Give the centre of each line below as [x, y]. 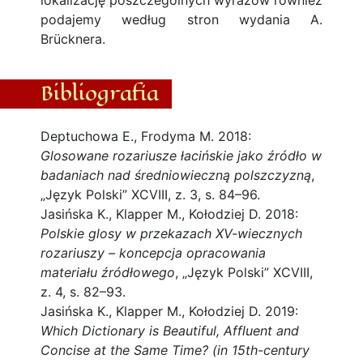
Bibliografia [100, 93]
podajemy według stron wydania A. [181, 19]
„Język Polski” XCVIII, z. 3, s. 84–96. [150, 194]
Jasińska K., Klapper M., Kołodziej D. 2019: [169, 311]
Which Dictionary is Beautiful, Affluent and [170, 331]
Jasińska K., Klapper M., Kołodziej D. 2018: [169, 214]
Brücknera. [73, 39]
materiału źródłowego [108, 272]
